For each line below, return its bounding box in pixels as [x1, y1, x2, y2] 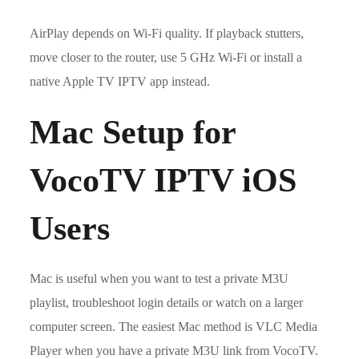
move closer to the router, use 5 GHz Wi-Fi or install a [30, 50, 303, 64]
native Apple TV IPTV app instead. [30, 74, 211, 88]
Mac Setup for [30, 113, 236, 151]
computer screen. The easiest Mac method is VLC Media [30, 319, 318, 333]
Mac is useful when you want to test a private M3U [30, 271, 289, 285]
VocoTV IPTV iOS [30, 161, 297, 199]
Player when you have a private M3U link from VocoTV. [30, 343, 319, 357]
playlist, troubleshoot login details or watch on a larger [30, 295, 304, 309]
